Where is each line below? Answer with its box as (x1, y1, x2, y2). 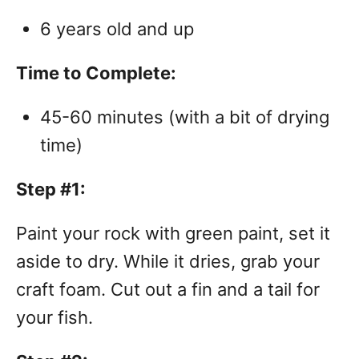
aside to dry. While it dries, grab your (16, 251, 320, 272)
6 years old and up (40, 18, 194, 40)
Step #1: (16, 179, 86, 200)
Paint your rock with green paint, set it (16, 223, 330, 244)
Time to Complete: (16, 63, 176, 84)
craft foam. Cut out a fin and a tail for (16, 279, 320, 301)
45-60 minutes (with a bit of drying (40, 107, 329, 128)
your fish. (16, 307, 98, 329)
